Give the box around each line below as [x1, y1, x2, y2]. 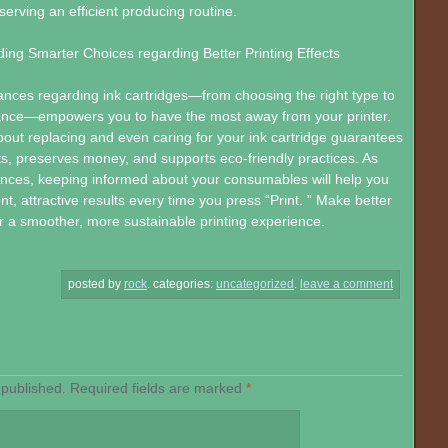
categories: [153, 278, 216, 291]
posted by [68, 278, 124, 291]
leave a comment [300, 278, 393, 291]
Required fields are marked [69, 379, 246, 396]
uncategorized [216, 278, 294, 291]
